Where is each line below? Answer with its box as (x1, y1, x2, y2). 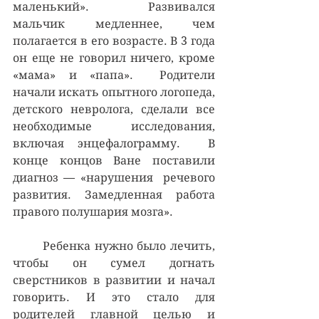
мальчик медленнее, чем (13, 16, 215, 31)
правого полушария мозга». (13, 204, 173, 219)
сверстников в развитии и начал (13, 273, 215, 287)
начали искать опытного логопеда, (13, 85, 215, 99)
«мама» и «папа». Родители (13, 68, 215, 82)
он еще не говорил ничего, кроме (13, 51, 215, 65)
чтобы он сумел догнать (13, 256, 215, 270)
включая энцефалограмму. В (13, 136, 215, 150)
